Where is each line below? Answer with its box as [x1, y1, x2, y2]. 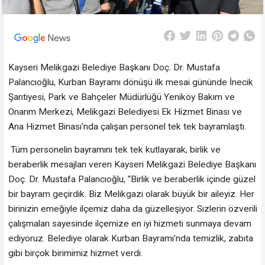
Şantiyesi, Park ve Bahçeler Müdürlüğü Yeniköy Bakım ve [8, 92, 235, 103]
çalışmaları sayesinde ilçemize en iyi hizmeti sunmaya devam [8, 218, 251, 229]
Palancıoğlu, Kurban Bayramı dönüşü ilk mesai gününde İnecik [8, 77, 253, 88]
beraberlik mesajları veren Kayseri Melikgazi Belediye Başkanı [8, 159, 256, 170]
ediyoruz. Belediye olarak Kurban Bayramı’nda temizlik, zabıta [8, 232, 253, 244]
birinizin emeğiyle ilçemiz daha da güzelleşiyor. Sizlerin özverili [8, 203, 257, 214]
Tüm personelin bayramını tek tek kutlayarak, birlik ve [8, 144, 221, 155]
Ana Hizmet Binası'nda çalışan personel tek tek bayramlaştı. [8, 121, 246, 132]
